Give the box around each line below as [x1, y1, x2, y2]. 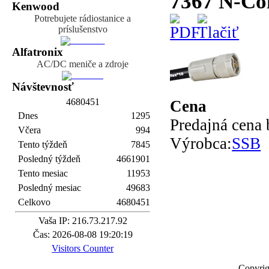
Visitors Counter [52, 243, 113, 254]
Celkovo [18, 197, 50, 208]
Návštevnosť [12, 80, 74, 94]
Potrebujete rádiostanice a [34, 13, 131, 24]
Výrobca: [170, 134, 232, 153]
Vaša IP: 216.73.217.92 [38, 216, 127, 226]
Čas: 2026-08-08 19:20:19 [32, 229, 133, 240]
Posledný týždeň [18, 154, 80, 165]
